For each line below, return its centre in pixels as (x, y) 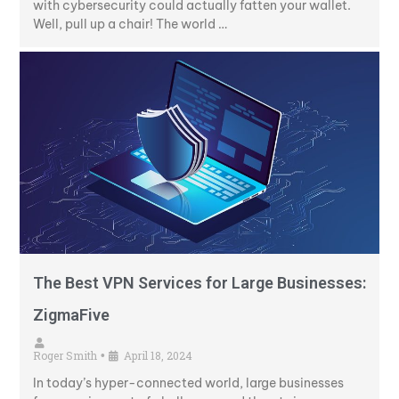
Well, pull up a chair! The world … (130, 24)
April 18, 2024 (158, 356)
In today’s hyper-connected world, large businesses (188, 383)
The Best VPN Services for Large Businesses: (199, 283)
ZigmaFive (71, 315)
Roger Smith (65, 356)
